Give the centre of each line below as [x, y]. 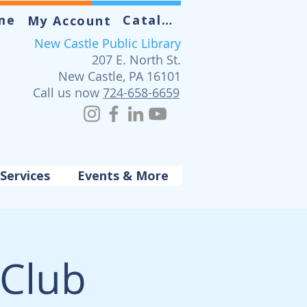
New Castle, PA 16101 [120, 76]
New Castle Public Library [108, 43]
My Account [69, 21]
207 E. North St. [136, 60]
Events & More [123, 175]
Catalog [167, 20]
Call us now [68, 93]
